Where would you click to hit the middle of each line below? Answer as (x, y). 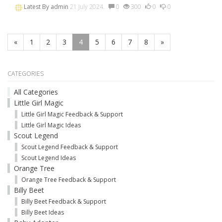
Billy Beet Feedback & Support (64, 201)
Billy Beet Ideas (43, 212)
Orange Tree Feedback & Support (69, 179)
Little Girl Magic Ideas (51, 125)
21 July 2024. (88, 7)
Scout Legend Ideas (49, 158)
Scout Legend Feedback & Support (70, 147)
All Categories (36, 92)
